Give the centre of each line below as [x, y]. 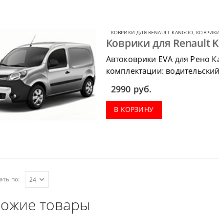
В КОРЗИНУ [134, 109]
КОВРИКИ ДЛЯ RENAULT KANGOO [152, 32]
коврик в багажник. [144, 83]
